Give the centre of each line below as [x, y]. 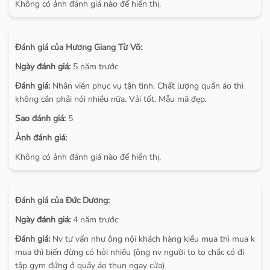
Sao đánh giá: [40, 118]
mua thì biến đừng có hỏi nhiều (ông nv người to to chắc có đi [130, 252]
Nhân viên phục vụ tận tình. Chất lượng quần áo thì [147, 86]
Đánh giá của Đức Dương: [62, 200]
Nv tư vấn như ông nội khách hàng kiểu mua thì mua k [152, 239]
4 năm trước [94, 219]
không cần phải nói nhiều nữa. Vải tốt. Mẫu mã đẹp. [111, 99]
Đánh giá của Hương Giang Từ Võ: [79, 47]
